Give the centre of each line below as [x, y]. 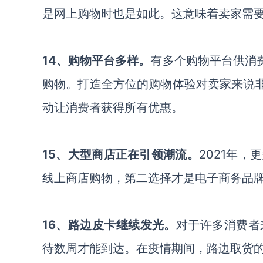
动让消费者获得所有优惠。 [113, 107]
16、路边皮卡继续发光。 [109, 225]
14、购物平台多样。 [97, 60]
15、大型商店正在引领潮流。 [121, 154]
